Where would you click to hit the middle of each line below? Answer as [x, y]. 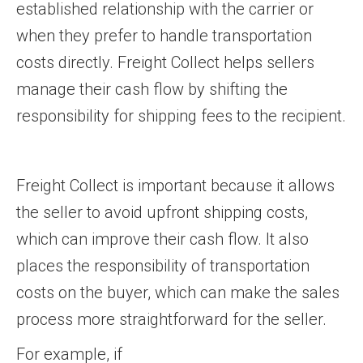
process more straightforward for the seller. [171, 319]
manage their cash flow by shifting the [152, 89]
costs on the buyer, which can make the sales [178, 293]
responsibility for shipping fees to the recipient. [181, 116]
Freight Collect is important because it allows [175, 186]
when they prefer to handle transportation [164, 36]
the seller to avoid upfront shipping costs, [162, 212]
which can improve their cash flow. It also [162, 239]
